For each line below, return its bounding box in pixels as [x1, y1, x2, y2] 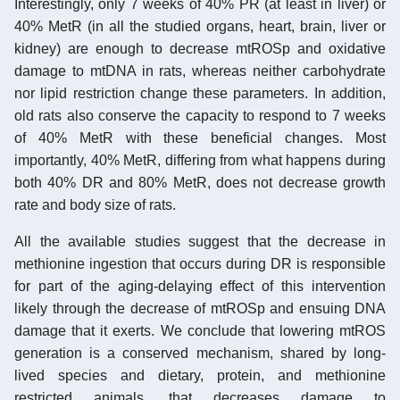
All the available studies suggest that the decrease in [14, 233, 386, 249]
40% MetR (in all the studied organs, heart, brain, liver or [14, 18, 386, 34]
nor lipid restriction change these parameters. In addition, [14, 85, 386, 101]
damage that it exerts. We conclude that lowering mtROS [14, 322, 386, 338]
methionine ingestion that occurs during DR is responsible [14, 255, 386, 271]
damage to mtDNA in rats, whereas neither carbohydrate [14, 62, 386, 79]
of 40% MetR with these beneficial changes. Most [14, 129, 386, 146]
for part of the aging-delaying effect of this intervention [14, 278, 386, 294]
